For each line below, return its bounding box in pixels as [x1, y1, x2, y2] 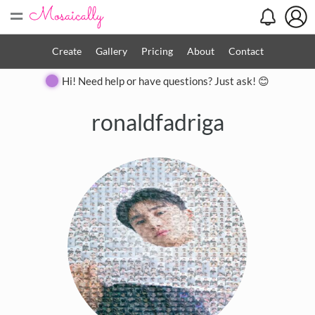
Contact [228, 45, 264, 57]
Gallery [95, 45, 127, 57]
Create [51, 45, 82, 57]
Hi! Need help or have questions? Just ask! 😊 [62, 75, 269, 87]
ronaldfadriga [91, 108, 224, 136]
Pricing [141, 45, 173, 57]
